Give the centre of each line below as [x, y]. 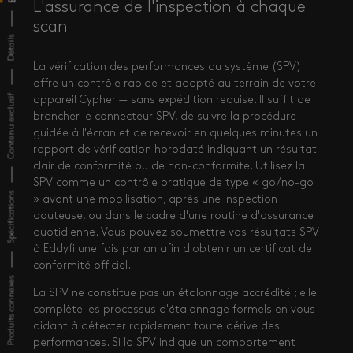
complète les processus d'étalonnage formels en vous [174, 310]
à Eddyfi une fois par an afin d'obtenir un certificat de [173, 249]
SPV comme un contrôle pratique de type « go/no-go [173, 183]
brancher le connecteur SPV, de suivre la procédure [165, 117]
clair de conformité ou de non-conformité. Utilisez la [169, 167]
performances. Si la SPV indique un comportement [164, 343]
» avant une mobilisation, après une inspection [155, 200]
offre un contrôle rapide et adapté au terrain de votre [175, 84]
